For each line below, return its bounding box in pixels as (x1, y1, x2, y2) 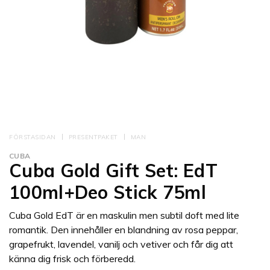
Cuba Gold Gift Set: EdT (9, 159, 218, 183)
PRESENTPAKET (68, 133, 118, 142)
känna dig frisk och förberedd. (9, 253, 136, 265)
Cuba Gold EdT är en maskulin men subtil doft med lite (9, 209, 239, 222)
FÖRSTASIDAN (9, 133, 56, 142)
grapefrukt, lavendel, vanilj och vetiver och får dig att (9, 238, 233, 251)
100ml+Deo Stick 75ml (9, 181, 206, 204)
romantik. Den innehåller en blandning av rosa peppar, (9, 224, 238, 236)
